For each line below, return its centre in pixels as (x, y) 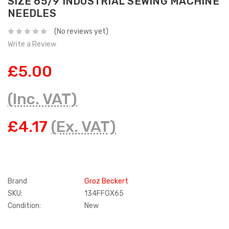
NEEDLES (32, 14)
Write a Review (32, 44)
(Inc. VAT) (42, 99)
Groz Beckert (106, 181)
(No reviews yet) (81, 32)
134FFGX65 (104, 194)
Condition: (24, 206)
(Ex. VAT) (84, 127)
